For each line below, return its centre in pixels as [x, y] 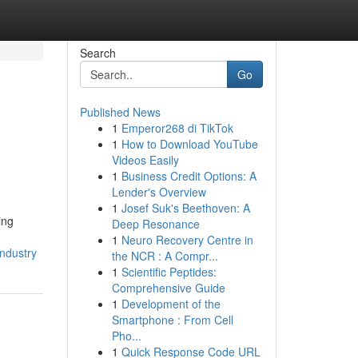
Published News [120, 112]
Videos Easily [145, 160]
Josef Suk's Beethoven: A [185, 208]
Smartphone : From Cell [172, 320]
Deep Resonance [155, 224]
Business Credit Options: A [189, 176]
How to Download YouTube [189, 144]
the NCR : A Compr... [165, 256]
